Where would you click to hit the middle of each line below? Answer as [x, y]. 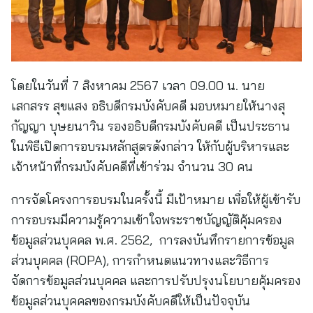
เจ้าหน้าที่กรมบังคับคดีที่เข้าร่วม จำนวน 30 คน [134, 167]
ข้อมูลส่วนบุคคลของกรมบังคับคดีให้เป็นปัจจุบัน [131, 301]
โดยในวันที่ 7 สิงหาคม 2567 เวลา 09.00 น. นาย [138, 86]
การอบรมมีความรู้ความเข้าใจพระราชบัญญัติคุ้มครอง [147, 220]
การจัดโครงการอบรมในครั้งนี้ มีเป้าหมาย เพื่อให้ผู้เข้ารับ [156, 199]
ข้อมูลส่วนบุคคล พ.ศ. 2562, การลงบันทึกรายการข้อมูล [153, 240]
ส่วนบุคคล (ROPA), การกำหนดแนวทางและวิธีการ [140, 260]
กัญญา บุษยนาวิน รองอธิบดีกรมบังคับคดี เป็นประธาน [151, 126]
